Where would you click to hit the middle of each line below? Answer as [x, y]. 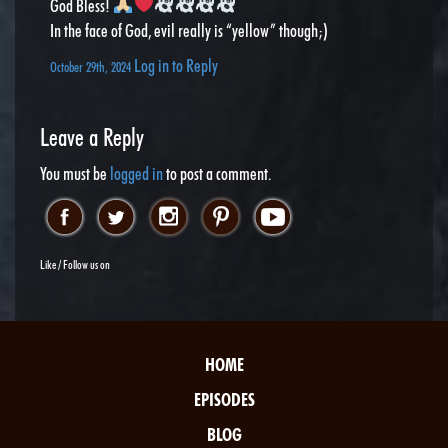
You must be [75, 173]
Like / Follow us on [75, 264]
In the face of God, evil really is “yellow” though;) [189, 30]
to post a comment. [217, 173]
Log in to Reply [176, 65]
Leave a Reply [92, 137]
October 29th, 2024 [92, 66]
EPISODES [224, 399]
